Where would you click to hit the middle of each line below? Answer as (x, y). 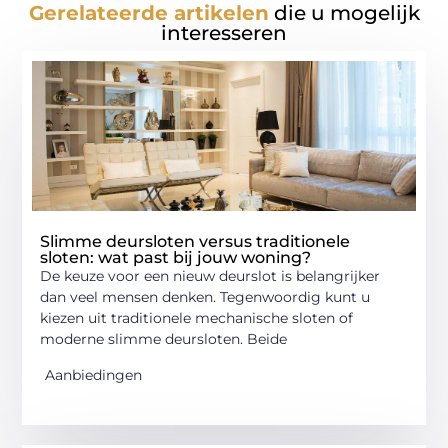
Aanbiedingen (94, 374)
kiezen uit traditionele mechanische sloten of (197, 318)
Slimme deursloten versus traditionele (195, 242)
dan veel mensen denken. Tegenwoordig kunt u (205, 297)
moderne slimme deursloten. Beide (164, 339)
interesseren (224, 33)
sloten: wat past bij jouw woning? (176, 258)
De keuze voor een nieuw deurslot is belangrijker (210, 276)
